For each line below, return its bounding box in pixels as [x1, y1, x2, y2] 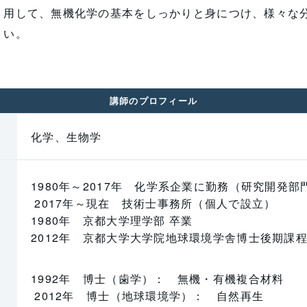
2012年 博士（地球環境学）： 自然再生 [30, 288, 265, 304]
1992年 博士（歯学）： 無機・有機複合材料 [30, 271, 284, 286]
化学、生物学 [30, 129, 102, 145]
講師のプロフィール [109, 94, 198, 107]
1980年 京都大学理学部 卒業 [30, 212, 193, 228]
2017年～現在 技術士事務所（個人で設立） [30, 195, 276, 211]
